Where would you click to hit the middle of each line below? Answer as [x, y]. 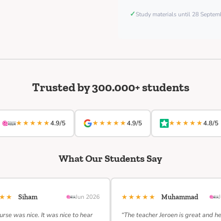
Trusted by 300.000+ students [110, 87]
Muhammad [180, 197]
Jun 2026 [88, 197]
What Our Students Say [110, 158]
